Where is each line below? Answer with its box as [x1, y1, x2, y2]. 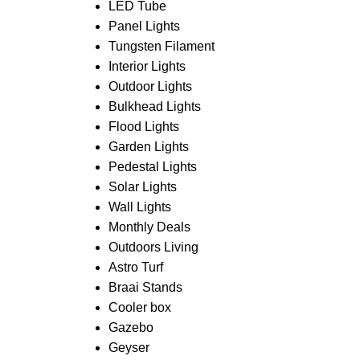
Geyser [108, 341, 149, 354]
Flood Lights [108, 120, 179, 133]
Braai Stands [108, 280, 182, 294]
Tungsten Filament [108, 39, 215, 53]
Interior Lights [108, 59, 186, 73]
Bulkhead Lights [108, 100, 201, 113]
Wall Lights [108, 200, 171, 214]
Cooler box [108, 301, 171, 314]
